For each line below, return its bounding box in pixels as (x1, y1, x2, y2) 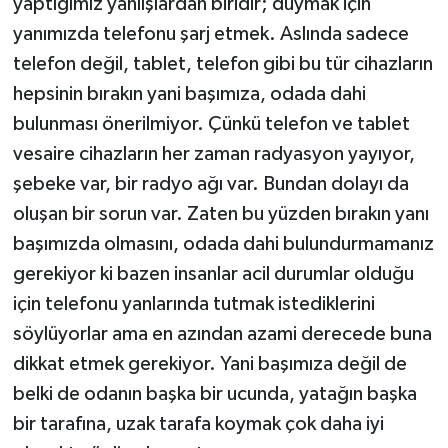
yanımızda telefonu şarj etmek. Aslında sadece (12, 23, 409, 44)
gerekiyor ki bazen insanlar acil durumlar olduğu (12, 263, 414, 284)
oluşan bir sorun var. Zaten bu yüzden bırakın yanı (12, 203, 429, 224)
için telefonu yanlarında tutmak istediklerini (12, 293, 375, 314)
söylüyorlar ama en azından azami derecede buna (12, 323, 432, 344)
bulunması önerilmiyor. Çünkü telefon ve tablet (12, 113, 410, 134)
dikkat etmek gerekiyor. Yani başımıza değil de (12, 353, 407, 374)
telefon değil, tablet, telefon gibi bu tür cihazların (12, 53, 433, 74)
